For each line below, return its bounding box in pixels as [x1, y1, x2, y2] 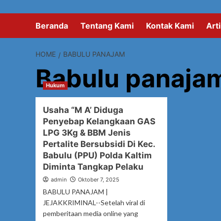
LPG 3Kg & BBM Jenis [43, 127, 131, 138]
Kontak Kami [146, 20, 194, 31]
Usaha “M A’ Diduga [43, 105, 123, 115]
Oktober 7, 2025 [78, 176, 119, 183]
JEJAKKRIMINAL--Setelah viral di [43, 198, 145, 207]
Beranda [36, 20, 68, 31]
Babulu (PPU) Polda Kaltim [43, 150, 152, 160]
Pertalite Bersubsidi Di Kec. [43, 139, 155, 149]
